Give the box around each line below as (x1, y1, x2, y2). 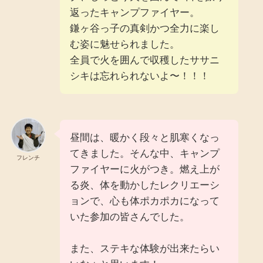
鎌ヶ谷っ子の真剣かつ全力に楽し (69, 23, 220, 35)
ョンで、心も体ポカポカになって (69, 195, 220, 207)
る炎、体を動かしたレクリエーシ (69, 180, 220, 191)
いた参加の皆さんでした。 (69, 211, 190, 223)
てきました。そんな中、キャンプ (69, 148, 220, 160)
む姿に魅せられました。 (69, 39, 180, 50)
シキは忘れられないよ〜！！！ (69, 70, 210, 82)
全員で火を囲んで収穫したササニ (69, 55, 220, 66)
